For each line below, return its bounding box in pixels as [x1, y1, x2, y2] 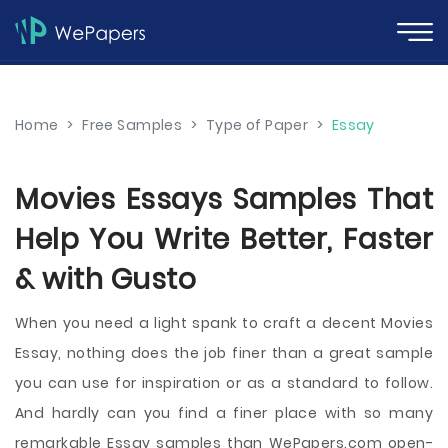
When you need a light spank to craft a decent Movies [15, 313, 433, 333]
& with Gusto [15, 260, 196, 299]
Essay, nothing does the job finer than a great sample [15, 343, 433, 363]
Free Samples [82, 115, 183, 135]
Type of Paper [205, 115, 309, 135]
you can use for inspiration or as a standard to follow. [15, 373, 433, 393]
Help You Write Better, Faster [15, 220, 433, 259]
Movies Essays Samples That [15, 180, 433, 219]
